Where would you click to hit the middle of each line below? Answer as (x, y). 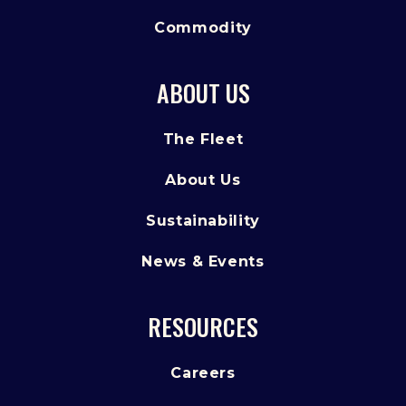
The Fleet (203, 140)
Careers (203, 373)
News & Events (203, 262)
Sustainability (203, 221)
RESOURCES (203, 327)
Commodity (203, 28)
